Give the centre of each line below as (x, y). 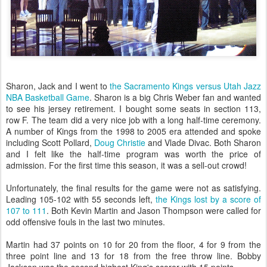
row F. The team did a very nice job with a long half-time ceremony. (133, 120)
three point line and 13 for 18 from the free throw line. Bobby (133, 256)
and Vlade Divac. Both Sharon (203, 143)
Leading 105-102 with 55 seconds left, (81, 199)
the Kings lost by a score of (208, 199)
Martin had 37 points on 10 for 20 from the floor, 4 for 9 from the (133, 245)
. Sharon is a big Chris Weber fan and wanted (175, 97)
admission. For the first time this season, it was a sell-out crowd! (126, 165)
